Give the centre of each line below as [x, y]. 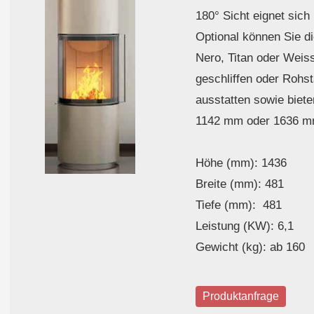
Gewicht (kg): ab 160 [250, 247]
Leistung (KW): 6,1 [245, 226]
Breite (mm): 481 [240, 184]
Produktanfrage [241, 296]
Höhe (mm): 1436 [241, 163]
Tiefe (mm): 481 [239, 205]
